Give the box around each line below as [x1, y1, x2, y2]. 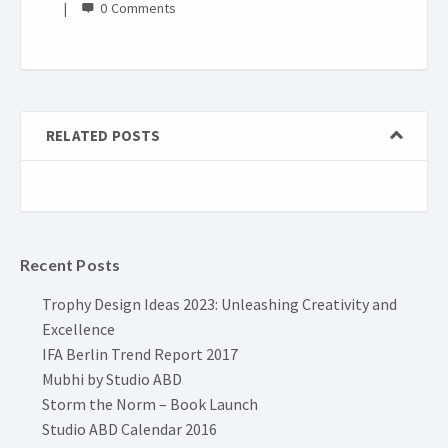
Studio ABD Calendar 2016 [42, 419, 217, 439]
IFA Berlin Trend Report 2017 [42, 344, 238, 364]
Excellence [42, 319, 115, 339]
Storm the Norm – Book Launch [42, 394, 258, 414]
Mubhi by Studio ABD [42, 369, 182, 389]
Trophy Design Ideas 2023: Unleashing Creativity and [42, 294, 397, 314]
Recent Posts [20, 255, 121, 274]
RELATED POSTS [46, 126, 161, 145]
